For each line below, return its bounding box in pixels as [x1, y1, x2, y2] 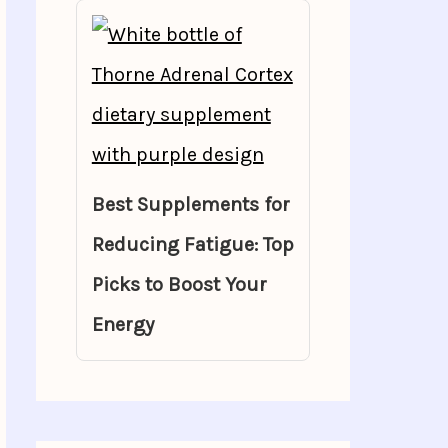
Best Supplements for [91, 193, 290, 216]
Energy [91, 313, 154, 336]
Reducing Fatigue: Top [91, 233, 294, 256]
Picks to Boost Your [91, 273, 267, 296]
